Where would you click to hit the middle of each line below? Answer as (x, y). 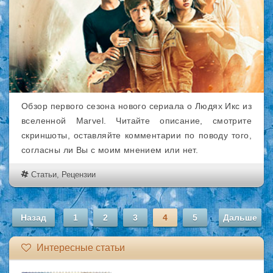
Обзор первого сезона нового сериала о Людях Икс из (136, 106)
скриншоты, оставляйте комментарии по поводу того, (136, 135)
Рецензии (79, 175)
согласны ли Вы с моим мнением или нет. (110, 150)
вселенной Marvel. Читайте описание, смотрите (136, 121)
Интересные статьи (80, 248)
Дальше (240, 218)
